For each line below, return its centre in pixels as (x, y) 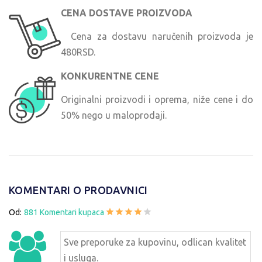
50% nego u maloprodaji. (114, 116)
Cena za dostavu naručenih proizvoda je (157, 37)
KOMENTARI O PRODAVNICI (78, 190)
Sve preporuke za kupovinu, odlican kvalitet (155, 242)
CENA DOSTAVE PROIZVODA (127, 13)
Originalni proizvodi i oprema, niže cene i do (157, 100)
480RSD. (78, 52)
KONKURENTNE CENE (110, 76)
